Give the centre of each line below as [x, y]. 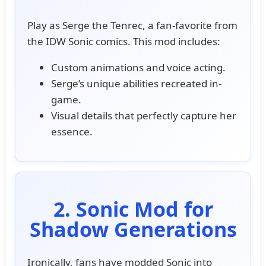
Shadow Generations [133, 229]
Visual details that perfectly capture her [144, 115]
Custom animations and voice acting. [138, 67]
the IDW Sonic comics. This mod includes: [124, 41]
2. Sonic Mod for [133, 209]
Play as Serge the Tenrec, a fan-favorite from [132, 25]
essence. [72, 131]
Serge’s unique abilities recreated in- [136, 83]
